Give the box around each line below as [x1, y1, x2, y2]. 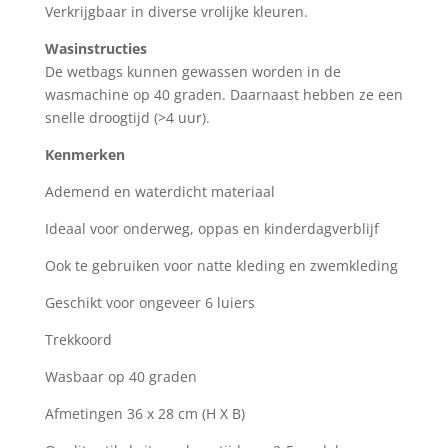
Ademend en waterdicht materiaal [44, 182, 275, 202]
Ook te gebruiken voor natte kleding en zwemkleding [44, 256, 398, 276]
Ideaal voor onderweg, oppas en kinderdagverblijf [44, 219, 379, 239]
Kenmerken [44, 145, 125, 165]
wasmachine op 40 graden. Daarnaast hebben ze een [44, 85, 403, 105]
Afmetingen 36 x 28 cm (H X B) [44, 404, 245, 424]
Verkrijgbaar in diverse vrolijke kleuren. [44, 2, 308, 22]
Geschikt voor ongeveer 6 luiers [44, 293, 255, 313]
